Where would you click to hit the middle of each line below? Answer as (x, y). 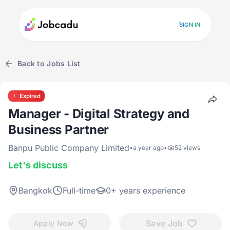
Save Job (164, 223)
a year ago (148, 148)
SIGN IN (190, 24)
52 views (187, 148)
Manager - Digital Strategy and (99, 114)
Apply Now (53, 223)
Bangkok (35, 190)
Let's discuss (38, 165)
